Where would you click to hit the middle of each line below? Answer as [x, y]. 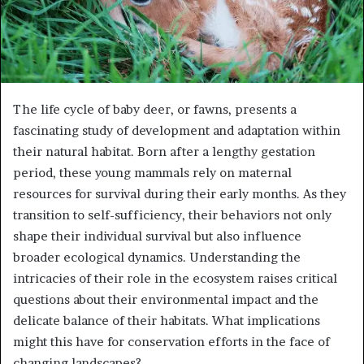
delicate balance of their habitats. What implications [167, 321]
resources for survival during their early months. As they [180, 194]
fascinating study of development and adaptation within [177, 131]
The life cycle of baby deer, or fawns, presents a [155, 110]
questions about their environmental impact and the [166, 300]
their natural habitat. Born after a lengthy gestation [164, 152]
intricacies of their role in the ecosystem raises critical [175, 279]
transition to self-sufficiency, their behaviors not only [172, 215]
